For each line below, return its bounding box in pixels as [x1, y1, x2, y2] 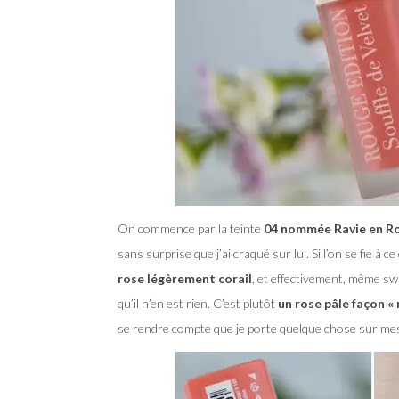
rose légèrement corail [118, 270, 252, 286]
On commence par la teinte [118, 220, 261, 236]
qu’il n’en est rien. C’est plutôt [118, 295, 275, 311]
